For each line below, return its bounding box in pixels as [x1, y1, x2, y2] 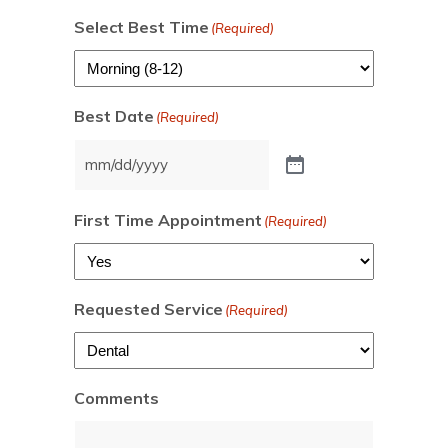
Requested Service [74, 299, 223, 320]
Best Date [74, 106, 154, 127]
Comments [74, 388, 159, 409]
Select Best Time [74, 17, 209, 38]
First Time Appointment [74, 210, 262, 231]
